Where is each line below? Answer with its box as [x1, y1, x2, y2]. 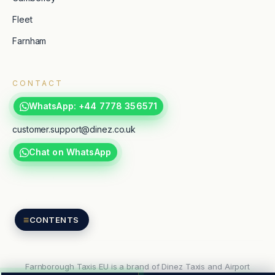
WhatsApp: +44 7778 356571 [27, 101, 157, 112]
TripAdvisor [12, 170, 60, 181]
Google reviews [12, 192, 79, 203]
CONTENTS [29, 214, 79, 225]
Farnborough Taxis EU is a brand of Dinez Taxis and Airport [25, 261, 250, 272]
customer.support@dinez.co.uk [12, 124, 136, 135]
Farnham [12, 36, 47, 47]
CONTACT [12, 79, 63, 88]
